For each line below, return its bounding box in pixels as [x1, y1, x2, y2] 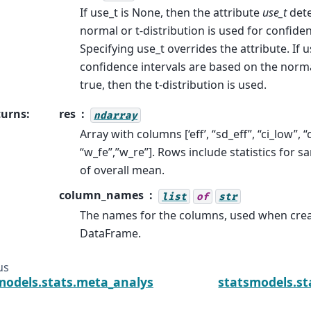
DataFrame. [80, 226, 141, 242]
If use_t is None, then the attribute [80, 5, 262, 21]
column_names [59, 187, 144, 203]
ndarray [94, 109, 137, 121]
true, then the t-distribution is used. [80, 77, 267, 93]
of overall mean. [80, 162, 165, 178]
